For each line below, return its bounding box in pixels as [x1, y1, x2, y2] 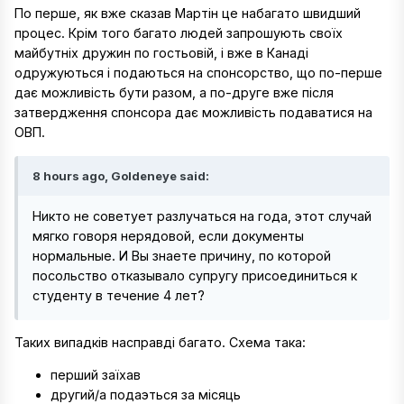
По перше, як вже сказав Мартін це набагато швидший [14, 5, 361, 22]
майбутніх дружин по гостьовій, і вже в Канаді [14, 45, 308, 61]
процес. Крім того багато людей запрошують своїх [14, 25, 343, 41]
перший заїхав [50, 367, 141, 383]
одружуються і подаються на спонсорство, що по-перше [14, 65, 382, 81]
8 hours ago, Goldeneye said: [32, 168, 209, 183]
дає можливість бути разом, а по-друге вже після [14, 85, 334, 101]
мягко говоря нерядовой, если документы [32, 227, 304, 243]
